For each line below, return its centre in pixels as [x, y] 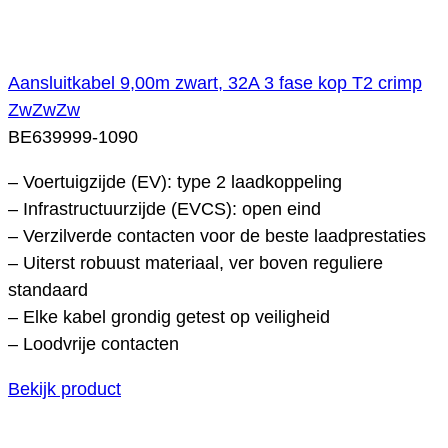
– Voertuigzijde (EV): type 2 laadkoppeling [175, 181]
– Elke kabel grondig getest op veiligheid [169, 316]
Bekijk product [64, 388]
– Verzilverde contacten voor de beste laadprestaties [217, 235]
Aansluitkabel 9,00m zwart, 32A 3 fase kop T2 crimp [215, 82]
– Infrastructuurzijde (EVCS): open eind [164, 208]
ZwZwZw [44, 109]
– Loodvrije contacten [93, 343]
